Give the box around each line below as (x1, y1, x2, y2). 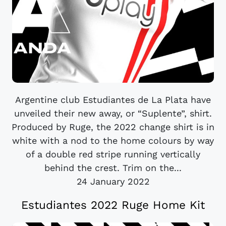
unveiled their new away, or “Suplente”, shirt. (14, 107, 212, 119)
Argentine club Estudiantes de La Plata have (15, 94, 211, 105)
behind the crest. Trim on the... (44, 162, 182, 173)
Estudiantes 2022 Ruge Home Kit (21, 198, 205, 211)
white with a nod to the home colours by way (12, 135, 214, 146)
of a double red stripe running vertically (26, 148, 200, 159)
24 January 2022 (76, 176, 150, 187)
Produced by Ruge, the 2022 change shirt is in (12, 121, 214, 132)
